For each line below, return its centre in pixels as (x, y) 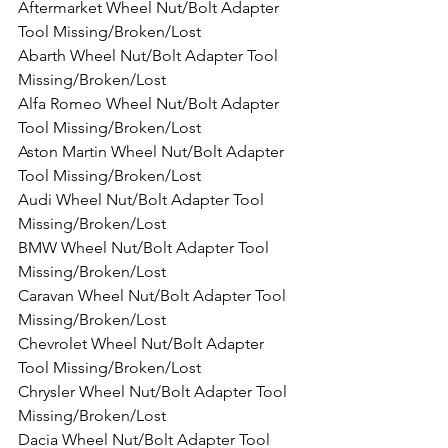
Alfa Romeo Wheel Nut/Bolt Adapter (150, 103)
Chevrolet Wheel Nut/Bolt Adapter (143, 343)
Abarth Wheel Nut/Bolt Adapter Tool (150, 55)
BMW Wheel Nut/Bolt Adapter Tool (145, 247)
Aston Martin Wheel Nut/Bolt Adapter (153, 151)
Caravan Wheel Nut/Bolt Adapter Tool (154, 295)
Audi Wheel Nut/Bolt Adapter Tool (143, 199)
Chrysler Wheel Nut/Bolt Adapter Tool (154, 391)
